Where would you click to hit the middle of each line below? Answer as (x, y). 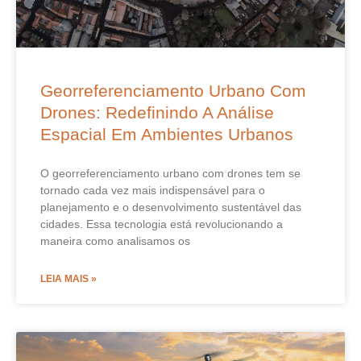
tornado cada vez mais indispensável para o (153, 190)
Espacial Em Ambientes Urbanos (167, 134)
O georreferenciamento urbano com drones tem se (170, 173)
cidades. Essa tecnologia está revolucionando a (162, 224)
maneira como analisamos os (115, 241)
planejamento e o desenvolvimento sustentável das (171, 207)
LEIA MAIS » (68, 278)
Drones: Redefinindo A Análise (157, 112)
